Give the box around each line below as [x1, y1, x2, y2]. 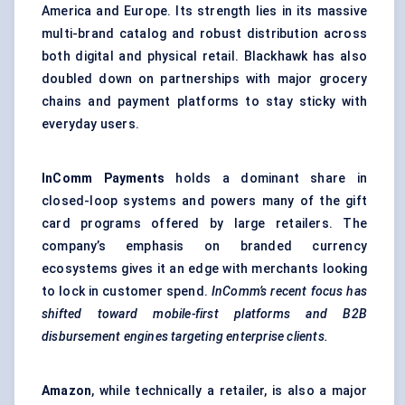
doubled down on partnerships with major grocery [42, 71, 367, 87]
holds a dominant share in [165, 171, 368, 186]
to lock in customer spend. [42, 284, 212, 299]
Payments [103, 171, 165, 186]
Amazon [42, 383, 92, 399]
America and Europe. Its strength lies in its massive [42, 4, 367, 19]
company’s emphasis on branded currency [42, 239, 367, 254]
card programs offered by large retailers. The [42, 216, 367, 231]
